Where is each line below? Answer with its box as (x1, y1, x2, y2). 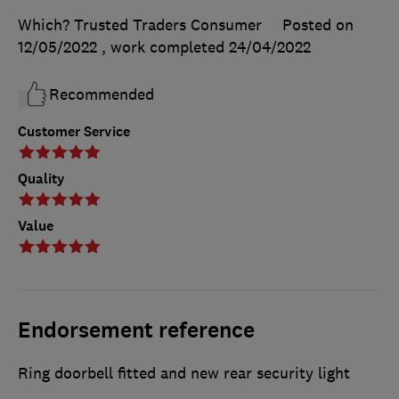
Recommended (49, 85, 154, 105)
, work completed (102, 37, 229, 58)
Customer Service (18, 122, 130, 142)
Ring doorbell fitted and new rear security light (18, 363, 350, 384)
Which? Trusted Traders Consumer (18, 15, 262, 36)
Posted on (282, 15, 354, 36)
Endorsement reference (18, 316, 255, 346)
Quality (18, 169, 65, 189)
